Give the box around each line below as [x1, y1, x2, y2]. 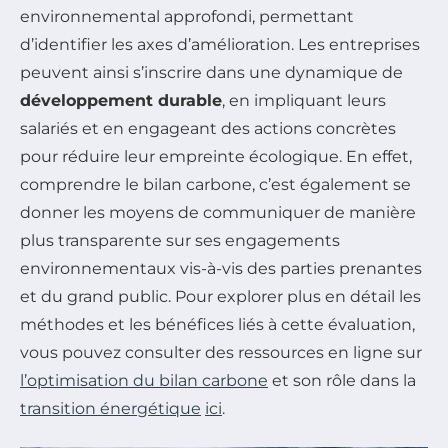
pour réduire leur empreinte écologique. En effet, [20, 147, 412, 167]
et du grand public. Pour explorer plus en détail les [20, 287, 421, 307]
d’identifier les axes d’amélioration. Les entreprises [20, 35, 420, 55]
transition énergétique [20, 399, 201, 419]
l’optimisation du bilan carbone [20, 371, 268, 391]
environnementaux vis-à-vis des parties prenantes [20, 259, 422, 279]
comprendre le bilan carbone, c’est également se [20, 175, 411, 195]
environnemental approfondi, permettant [20, 7, 354, 27]
